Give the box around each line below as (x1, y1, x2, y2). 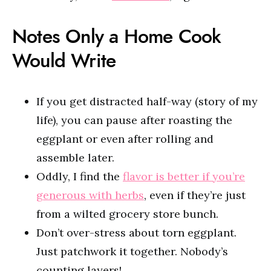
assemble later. (36, 151, 114, 165)
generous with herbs (36, 188, 144, 202)
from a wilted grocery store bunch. (36, 207, 218, 221)
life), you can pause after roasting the (36, 113, 232, 127)
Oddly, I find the (36, 169, 123, 183)
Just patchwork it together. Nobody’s (36, 244, 228, 258)
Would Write (12, 47, 116, 74)
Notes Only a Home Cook (12, 23, 221, 50)
